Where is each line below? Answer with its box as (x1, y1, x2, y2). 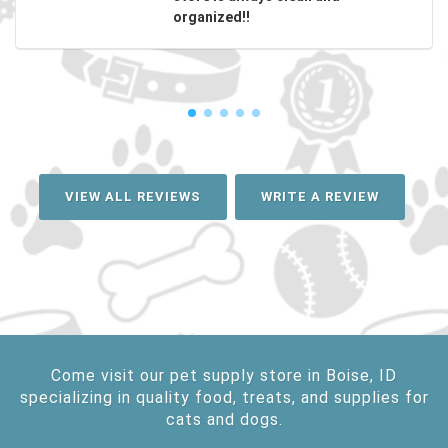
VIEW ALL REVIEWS (64, 189, 201, 205)
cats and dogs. (165, 410, 283, 430)
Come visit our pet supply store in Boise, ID (51, 366, 397, 386)
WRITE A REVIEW (260, 189, 379, 205)
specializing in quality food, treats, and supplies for (19, 388, 429, 408)
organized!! (172, 9, 250, 26)
